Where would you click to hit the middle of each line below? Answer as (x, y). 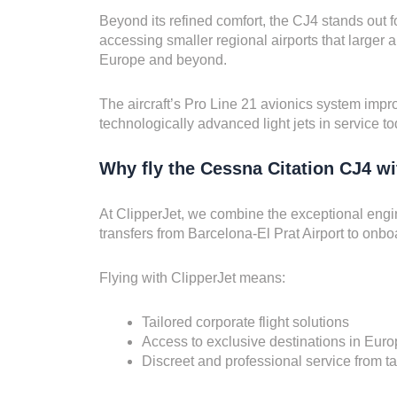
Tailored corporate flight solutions (245, 322)
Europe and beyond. (163, 59)
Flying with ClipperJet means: (192, 277)
